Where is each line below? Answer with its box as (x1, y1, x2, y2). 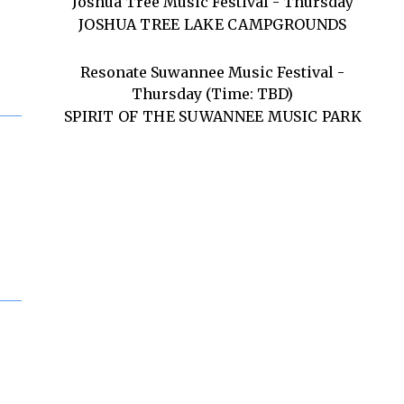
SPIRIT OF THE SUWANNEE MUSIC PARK (63, 107, 362, 125)
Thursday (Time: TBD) (132, 85, 294, 103)
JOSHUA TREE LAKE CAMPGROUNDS (78, 15, 347, 33)
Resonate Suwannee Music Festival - (80, 63, 345, 81)
